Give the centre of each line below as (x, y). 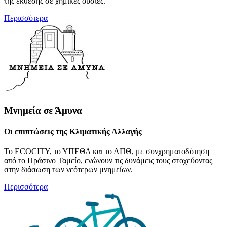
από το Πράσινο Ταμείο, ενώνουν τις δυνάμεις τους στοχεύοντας (108, 161)
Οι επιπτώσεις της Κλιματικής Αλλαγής (73, 132)
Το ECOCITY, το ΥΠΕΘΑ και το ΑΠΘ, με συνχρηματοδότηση (107, 152)
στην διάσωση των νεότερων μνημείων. (68, 170)
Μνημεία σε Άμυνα (43, 110)
